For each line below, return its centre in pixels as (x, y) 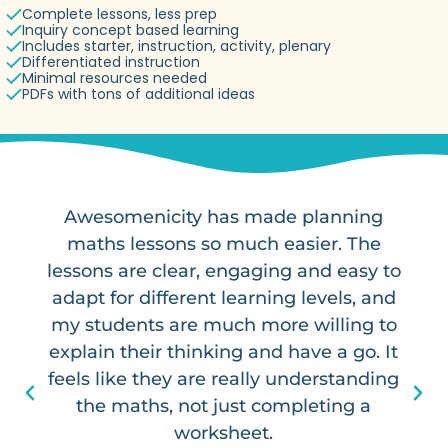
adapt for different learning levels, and (223, 298)
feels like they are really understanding (224, 379)
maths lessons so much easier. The (223, 244)
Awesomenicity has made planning (224, 217)
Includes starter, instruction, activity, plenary (176, 46)
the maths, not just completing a (224, 406)
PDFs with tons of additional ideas (138, 94)
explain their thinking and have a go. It (224, 352)
